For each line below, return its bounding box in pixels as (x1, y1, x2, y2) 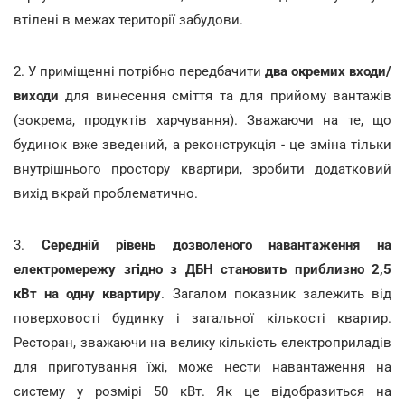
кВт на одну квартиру (14, 285, 162, 302)
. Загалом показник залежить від (161, 285, 392, 302)
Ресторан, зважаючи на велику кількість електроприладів (14, 334, 391, 351)
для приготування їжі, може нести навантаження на (14, 358, 391, 375)
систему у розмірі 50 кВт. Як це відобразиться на (14, 382, 391, 400)
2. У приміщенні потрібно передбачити (14, 62, 265, 80)
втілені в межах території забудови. (14, 11, 243, 28)
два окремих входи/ (265, 62, 391, 80)
